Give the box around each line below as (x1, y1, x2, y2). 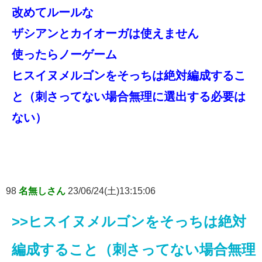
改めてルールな (12, 5, 94, 19)
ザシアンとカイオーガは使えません (12, 26, 199, 40)
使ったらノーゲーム (12, 47, 117, 61)
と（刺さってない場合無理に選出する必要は (12, 89, 246, 103)
